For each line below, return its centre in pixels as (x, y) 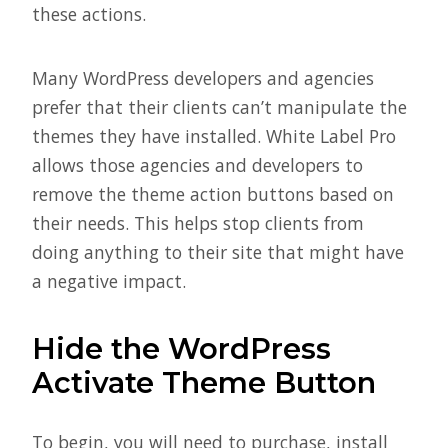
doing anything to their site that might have (218, 252)
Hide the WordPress (181, 348)
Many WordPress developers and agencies (203, 78)
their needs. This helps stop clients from (198, 223)
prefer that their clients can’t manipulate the (219, 107)
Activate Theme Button (204, 382)
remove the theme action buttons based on (213, 194)
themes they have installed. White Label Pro (214, 136)
